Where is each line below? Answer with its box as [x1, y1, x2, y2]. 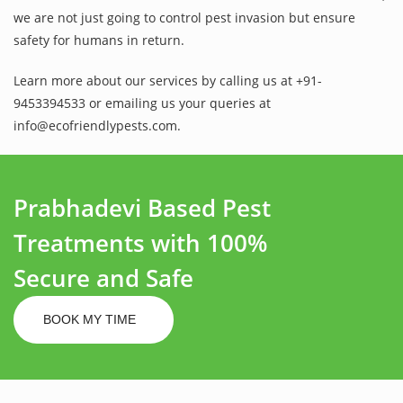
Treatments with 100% [13, 226, 267, 259]
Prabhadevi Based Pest [13, 191, 271, 224]
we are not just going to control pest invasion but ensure [13, 8, 355, 26]
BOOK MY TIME [43, 311, 139, 327]
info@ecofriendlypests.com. [13, 116, 181, 134]
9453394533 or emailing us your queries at [13, 94, 271, 112]
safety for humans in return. [13, 31, 184, 49]
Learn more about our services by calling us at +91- [13, 71, 322, 89]
